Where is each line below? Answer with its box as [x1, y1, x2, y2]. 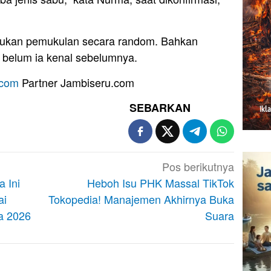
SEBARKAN [129, 100, 191, 116]
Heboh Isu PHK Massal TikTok [87, 175, 235, 191]
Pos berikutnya [162, 158, 235, 175]
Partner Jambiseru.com [19, 74, 134, 91]
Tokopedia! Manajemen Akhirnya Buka [48, 191, 235, 207]
